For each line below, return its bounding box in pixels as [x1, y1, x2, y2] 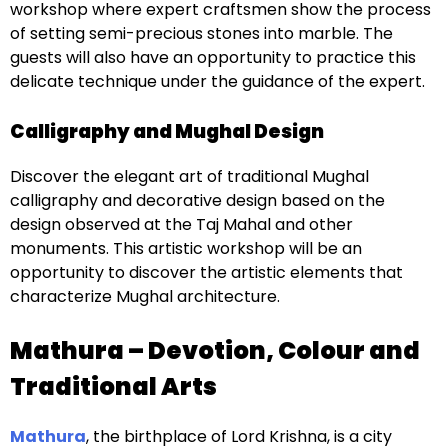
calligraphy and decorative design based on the [10, 188, 385, 212]
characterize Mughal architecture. [10, 284, 280, 308]
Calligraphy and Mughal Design [10, 117, 324, 145]
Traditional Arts [10, 369, 217, 403]
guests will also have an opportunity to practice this [10, 45, 416, 69]
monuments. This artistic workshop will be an [10, 236, 362, 260]
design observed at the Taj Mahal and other [10, 212, 353, 236]
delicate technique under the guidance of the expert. [10, 69, 425, 93]
